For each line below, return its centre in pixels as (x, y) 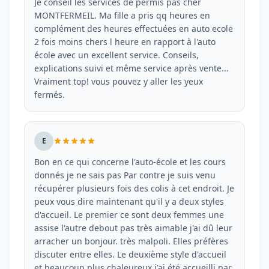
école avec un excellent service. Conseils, (116, 55)
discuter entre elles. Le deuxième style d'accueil (130, 254)
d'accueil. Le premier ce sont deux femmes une (129, 215)
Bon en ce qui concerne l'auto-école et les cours (130, 162)
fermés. (50, 95)
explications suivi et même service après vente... (131, 68)
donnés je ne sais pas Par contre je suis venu (125, 175)
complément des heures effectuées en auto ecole (134, 29)
